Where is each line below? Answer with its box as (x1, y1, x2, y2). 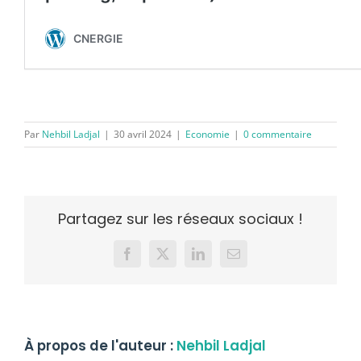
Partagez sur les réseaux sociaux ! (58, 208, 303, 229)
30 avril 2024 (114, 127, 172, 141)
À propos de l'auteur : (24, 335, 176, 355)
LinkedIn (197, 252, 244, 266)
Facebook (126, 252, 176, 266)
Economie (185, 127, 230, 141)
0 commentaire (243, 127, 312, 141)
